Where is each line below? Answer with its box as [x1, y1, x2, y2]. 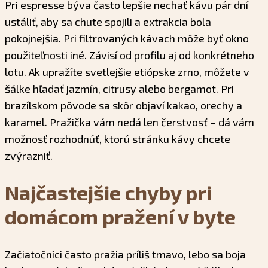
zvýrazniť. [5, 149, 53, 163]
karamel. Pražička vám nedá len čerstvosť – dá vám [5, 115, 254, 129]
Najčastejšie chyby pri [5, 180, 212, 205]
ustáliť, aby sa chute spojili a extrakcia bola [5, 15, 211, 29]
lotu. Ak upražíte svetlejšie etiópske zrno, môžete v [5, 65, 249, 79]
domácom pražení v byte [5, 204, 236, 229]
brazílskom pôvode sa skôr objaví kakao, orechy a [5, 99, 242, 112]
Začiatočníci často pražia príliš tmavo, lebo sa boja [5, 247, 246, 261]
